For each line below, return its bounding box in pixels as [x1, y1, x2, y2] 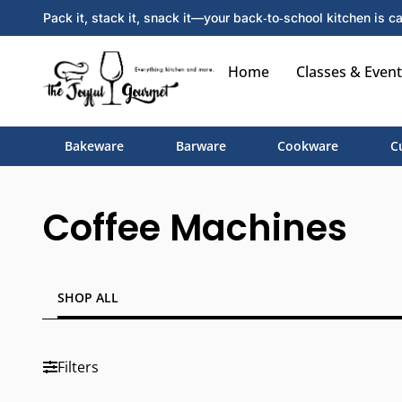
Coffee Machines [43, 203, 347, 253]
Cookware [277, 137, 339, 154]
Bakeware [64, 137, 124, 154]
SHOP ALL [57, 289, 118, 306]
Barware [175, 137, 226, 154]
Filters [57, 357, 99, 377]
